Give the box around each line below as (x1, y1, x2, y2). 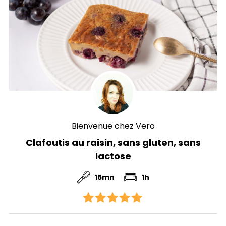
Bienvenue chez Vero (71, 120, 155, 132)
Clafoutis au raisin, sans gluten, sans (25, 136, 201, 149)
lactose (95, 149, 131, 162)
